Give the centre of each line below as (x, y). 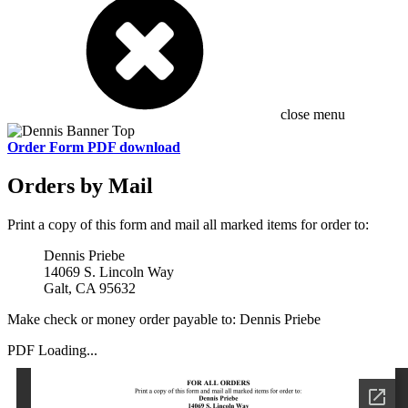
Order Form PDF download (94, 147)
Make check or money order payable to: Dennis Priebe (164, 319)
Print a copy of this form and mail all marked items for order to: (188, 224)
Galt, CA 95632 (90, 288)
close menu (313, 114)
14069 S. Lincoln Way (109, 271)
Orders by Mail (80, 185)
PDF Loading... (52, 350)
